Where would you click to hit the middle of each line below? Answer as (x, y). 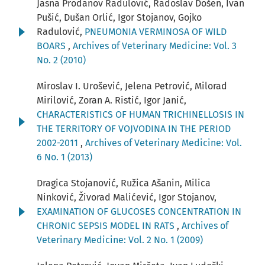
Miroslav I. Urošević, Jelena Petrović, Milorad (132, 86)
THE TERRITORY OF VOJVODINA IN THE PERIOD (134, 129)
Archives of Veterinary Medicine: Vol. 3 (155, 46)
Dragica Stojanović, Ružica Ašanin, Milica (124, 183)
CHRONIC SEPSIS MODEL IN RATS (107, 226)
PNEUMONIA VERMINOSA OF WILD (156, 32)
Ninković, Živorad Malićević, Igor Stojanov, (127, 198)
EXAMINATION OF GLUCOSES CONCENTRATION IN (139, 212)
